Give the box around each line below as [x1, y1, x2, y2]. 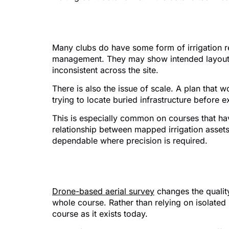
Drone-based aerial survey [52, 186, 154, 196]
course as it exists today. [52, 208, 148, 219]
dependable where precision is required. [52, 135, 208, 146]
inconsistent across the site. [52, 64, 158, 75]
